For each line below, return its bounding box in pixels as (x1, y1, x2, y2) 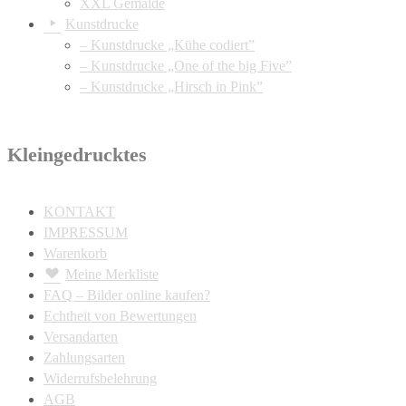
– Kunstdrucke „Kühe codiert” (80, 37, 255, 53)
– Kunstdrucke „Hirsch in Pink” (80, 79, 263, 95)
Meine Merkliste (64, 266, 159, 282)
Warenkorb (43, 245, 107, 261)
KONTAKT (43, 203, 115, 219)
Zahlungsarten (43, 349, 125, 365)
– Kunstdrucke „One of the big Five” (80, 58, 292, 74)
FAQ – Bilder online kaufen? (43, 286, 210, 303)
